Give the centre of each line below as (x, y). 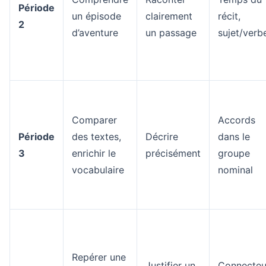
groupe (234, 153)
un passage (171, 33)
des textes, (96, 137)
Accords (237, 120)
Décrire (162, 137)
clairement (169, 16)
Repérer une (99, 257)
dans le (234, 137)
